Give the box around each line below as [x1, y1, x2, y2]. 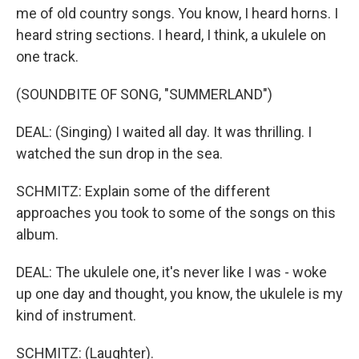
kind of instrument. [16, 307, 136, 324]
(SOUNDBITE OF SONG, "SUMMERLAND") [16, 86, 272, 103]
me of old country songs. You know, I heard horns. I [16, 5, 338, 22]
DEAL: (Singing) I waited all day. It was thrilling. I [16, 123, 312, 140]
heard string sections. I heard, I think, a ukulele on [16, 26, 326, 43]
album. [16, 226, 58, 243]
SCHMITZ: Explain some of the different [16, 183, 270, 200]
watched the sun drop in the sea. [16, 145, 223, 162]
